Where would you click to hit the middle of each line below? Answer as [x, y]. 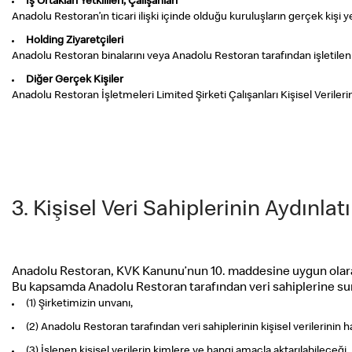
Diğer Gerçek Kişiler [75, 80]
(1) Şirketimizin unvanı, [79, 304]
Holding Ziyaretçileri [75, 41]
